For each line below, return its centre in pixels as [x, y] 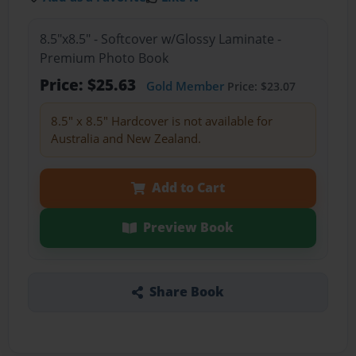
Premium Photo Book [104, 58]
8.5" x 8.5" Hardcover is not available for [161, 121]
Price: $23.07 [259, 87]
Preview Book [188, 228]
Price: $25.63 [89, 85]
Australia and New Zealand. [126, 139]
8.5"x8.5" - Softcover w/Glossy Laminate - [160, 39]
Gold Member [185, 86]
